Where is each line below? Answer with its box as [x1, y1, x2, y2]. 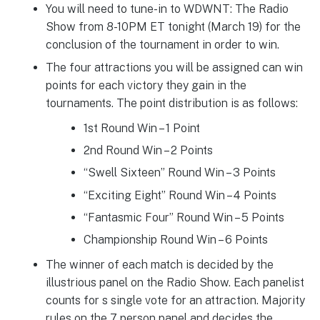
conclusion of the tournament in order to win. [45, 37, 279, 51]
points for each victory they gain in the [45, 79, 246, 93]
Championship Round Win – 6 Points [83, 233, 268, 247]
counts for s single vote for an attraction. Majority [45, 293, 305, 307]
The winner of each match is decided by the [45, 257, 274, 271]
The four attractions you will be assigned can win [45, 61, 303, 75]
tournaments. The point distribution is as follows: [45, 96, 298, 111]
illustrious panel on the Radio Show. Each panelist [45, 275, 304, 289]
